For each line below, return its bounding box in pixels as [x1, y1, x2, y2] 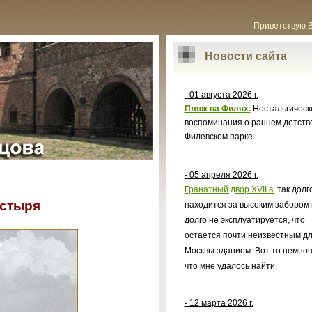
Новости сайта [205, 50, 287, 62]
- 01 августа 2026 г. [184, 89, 258, 100]
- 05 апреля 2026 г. [184, 169, 258, 180]
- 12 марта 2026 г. [184, 297, 253, 308]
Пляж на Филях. [184, 103, 251, 114]
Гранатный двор [184, 184, 251, 194]
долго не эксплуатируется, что [184, 214, 305, 225]
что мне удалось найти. [184, 260, 279, 271]
